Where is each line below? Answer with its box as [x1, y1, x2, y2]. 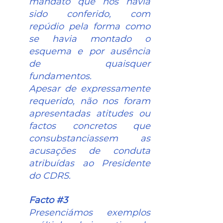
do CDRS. [29, 170, 71, 182]
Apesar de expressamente [29, 83, 150, 95]
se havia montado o [29, 33, 150, 45]
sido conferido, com [29, 8, 150, 20]
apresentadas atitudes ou [29, 108, 150, 119]
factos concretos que [29, 120, 150, 132]
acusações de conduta [29, 145, 150, 157]
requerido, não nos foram [29, 96, 150, 107]
